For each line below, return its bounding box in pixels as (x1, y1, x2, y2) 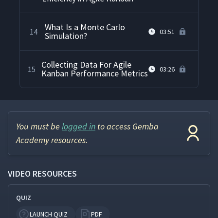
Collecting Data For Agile (41, 59, 131, 71)
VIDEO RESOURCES (8, 168, 77, 180)
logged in (62, 121, 95, 132)
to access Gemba (95, 121, 159, 132)
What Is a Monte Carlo (45, 21, 126, 33)
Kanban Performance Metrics (41, 68, 148, 79)
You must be (16, 121, 62, 132)
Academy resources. (16, 134, 88, 146)
